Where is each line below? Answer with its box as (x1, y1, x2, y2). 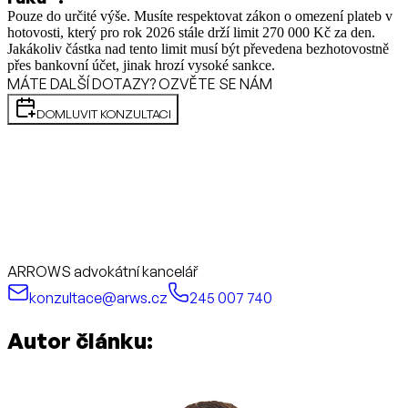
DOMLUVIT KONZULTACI (36, 107, 171, 122)
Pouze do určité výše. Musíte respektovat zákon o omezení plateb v (7, 8, 393, 25)
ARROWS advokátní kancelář (7, 262, 198, 281)
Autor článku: (7, 327, 153, 355)
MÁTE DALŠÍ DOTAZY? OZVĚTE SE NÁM (7, 75, 272, 94)
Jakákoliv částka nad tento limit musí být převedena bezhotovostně (7, 41, 389, 57)
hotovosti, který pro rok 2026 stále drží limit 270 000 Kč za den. (7, 25, 375, 41)
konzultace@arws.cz (29, 289, 168, 308)
